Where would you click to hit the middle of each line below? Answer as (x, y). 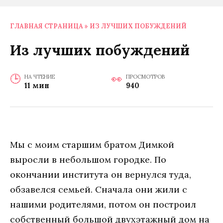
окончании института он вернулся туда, (101, 175)
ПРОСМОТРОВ (145, 76)
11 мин (37, 85)
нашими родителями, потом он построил (103, 205)
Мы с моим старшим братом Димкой (92, 145)
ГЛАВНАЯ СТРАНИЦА (47, 26)
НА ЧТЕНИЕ (39, 76)
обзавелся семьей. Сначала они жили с (99, 190)
